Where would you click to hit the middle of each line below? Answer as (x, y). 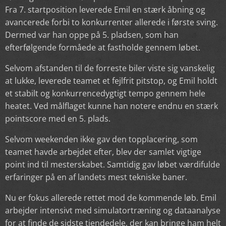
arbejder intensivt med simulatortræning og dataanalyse (113, 210)
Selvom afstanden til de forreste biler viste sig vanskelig (110, 68)
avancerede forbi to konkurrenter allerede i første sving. (111, 22)
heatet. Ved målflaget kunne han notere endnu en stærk (111, 106)
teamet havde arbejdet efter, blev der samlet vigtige (103, 152)
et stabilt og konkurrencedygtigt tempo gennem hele (105, 93)
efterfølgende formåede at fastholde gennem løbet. (103, 47)
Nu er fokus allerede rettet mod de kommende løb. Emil (111, 197)
